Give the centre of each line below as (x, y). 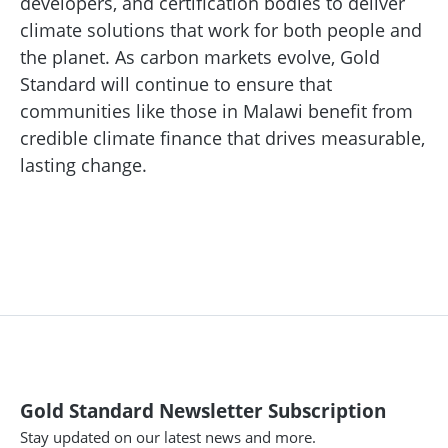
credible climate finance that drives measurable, (222, 138)
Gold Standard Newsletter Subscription (203, 411)
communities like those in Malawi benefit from (216, 111)
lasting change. (83, 165)
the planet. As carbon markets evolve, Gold (200, 57)
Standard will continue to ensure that (176, 84)
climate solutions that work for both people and (221, 30)
